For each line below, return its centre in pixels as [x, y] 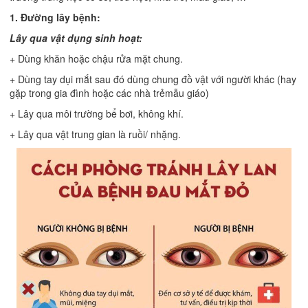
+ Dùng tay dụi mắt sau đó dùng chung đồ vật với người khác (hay [153, 79]
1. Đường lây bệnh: [55, 18]
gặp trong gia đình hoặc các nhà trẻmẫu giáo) [109, 93]
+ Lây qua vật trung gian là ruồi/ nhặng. [95, 134]
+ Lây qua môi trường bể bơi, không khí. [97, 114]
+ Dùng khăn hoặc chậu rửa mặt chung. [96, 59]
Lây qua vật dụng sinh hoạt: [76, 38]
